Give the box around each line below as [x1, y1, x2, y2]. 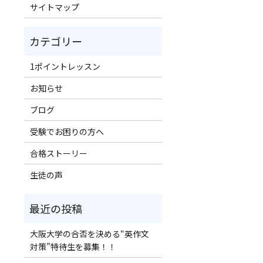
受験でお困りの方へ [29, 125, 104, 137]
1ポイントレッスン [29, 60, 100, 72]
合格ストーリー [29, 147, 87, 159]
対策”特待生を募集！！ [29, 240, 116, 252]
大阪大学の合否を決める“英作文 [29, 227, 149, 240]
